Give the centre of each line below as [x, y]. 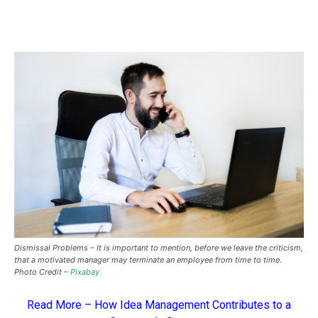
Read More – [61, 305]
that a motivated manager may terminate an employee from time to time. [148, 259]
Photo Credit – [42, 272]
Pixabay [85, 272]
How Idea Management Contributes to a [193, 305]
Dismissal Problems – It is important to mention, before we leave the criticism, [159, 247]
